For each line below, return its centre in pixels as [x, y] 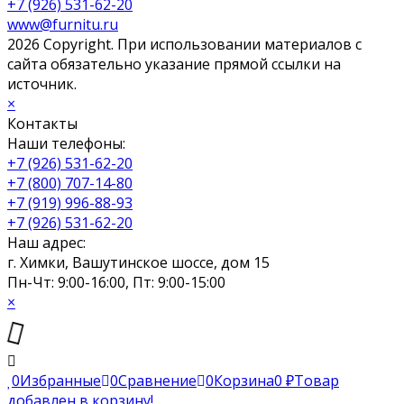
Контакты [42, 123]
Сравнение [157, 380]
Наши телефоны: [66, 143]
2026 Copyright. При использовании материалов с [184, 44]
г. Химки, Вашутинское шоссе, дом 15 [138, 262]
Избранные [60, 380]
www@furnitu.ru [63, 24]
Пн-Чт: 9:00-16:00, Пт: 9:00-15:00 [116, 282]
